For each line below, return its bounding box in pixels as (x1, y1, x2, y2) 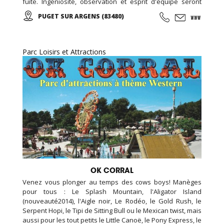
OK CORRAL (90, 165, 133, 175)
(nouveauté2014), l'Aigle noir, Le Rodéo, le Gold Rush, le (22, 196, 201, 205)
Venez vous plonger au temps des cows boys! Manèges (22, 177, 201, 186)
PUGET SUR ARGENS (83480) (38, 12, 124, 21)
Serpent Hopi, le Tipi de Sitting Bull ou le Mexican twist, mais (22, 205, 201, 215)
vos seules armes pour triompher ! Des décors (22, 6, 201, 16)
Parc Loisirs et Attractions (22, 47, 106, 57)
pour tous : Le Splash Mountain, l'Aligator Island (22, 186, 201, 196)
